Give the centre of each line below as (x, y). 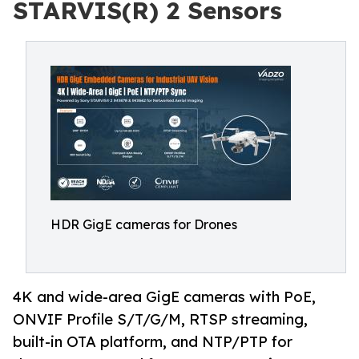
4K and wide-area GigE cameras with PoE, (164, 297)
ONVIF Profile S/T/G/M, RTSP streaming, (160, 319)
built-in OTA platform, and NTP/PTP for (153, 342)
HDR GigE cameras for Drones (144, 224)
